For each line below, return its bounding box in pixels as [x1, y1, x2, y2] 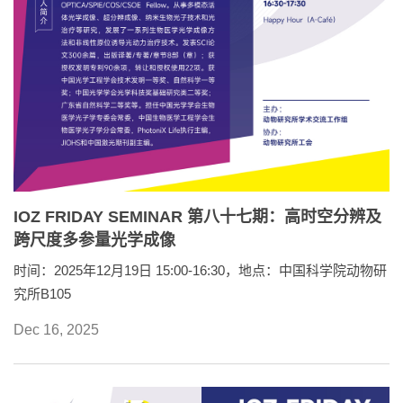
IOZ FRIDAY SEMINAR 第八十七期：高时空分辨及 [13, 208, 381, 227]
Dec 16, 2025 [13, 322, 99, 338]
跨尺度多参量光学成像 [13, 231, 175, 250]
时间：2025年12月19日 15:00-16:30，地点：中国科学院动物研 [13, 263, 387, 279]
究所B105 [13, 286, 71, 302]
